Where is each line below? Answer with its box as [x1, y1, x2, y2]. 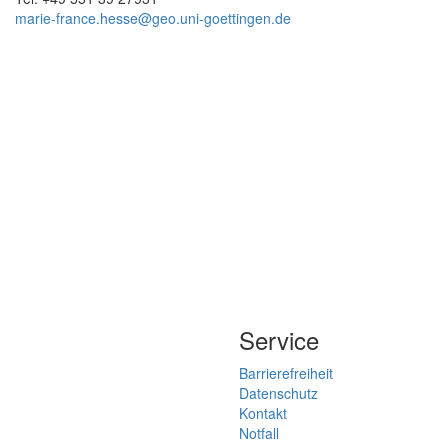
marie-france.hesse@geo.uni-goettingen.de [15, 7, 291, 28]
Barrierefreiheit [239, 363, 333, 384]
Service [239, 322, 319, 358]
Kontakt [239, 403, 287, 424]
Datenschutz [239, 383, 318, 404]
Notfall [239, 423, 279, 444]
